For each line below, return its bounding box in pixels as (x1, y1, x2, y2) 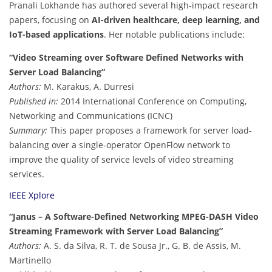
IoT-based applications (9, 29, 104, 41)
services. (9, 168, 44, 180)
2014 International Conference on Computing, (58, 95, 246, 107)
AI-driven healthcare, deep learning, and (92, 14, 260, 26)
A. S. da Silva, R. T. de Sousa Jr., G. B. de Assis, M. (41, 240, 241, 252)
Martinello (9, 254, 51, 267)
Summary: (9, 124, 47, 137)
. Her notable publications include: (104, 29, 245, 41)
